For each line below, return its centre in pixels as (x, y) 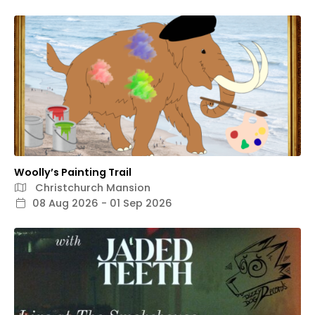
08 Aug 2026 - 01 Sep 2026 (102, 204)
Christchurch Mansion (91, 188)
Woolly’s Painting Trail (73, 173)
